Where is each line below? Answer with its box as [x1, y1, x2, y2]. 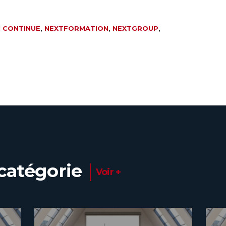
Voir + [95, 166, 121, 178]
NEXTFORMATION [44, 24, 108, 33]
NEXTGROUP [112, 24, 158, 33]
